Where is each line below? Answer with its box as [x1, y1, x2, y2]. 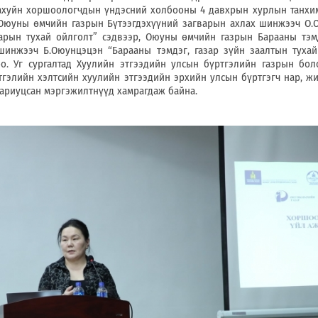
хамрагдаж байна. [117, 84, 197, 98]
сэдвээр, [102, 31, 141, 44]
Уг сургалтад [13, 57, 77, 71]
